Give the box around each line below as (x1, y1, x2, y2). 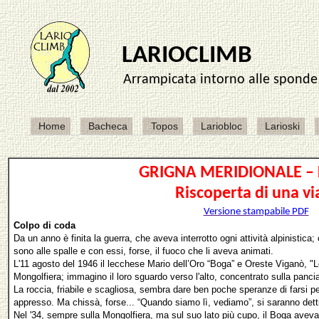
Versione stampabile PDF (203, 206, 309, 217)
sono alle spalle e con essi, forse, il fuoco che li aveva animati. (14, 246, 273, 256)
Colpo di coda (14, 220, 75, 231)
